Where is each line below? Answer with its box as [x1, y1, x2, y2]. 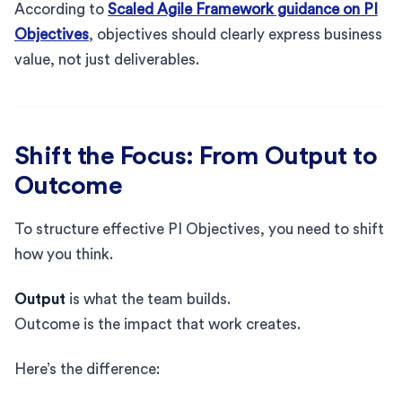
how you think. [14, 246, 113, 262]
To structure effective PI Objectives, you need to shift [14, 221, 384, 237]
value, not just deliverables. [14, 51, 199, 67]
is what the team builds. [66, 291, 231, 307]
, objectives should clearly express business [89, 26, 382, 42]
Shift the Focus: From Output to [14, 143, 378, 169]
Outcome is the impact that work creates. [14, 316, 301, 332]
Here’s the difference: [14, 361, 160, 377]
